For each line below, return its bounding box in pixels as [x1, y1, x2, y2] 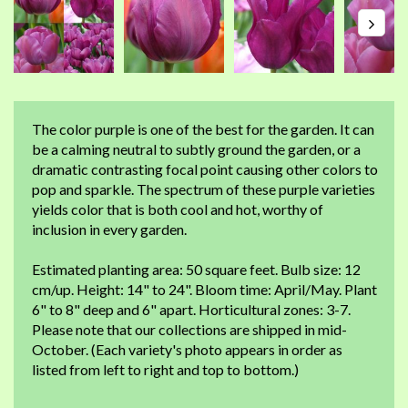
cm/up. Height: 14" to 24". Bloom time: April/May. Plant [32, 280, 377, 298]
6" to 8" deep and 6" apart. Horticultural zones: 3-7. [32, 301, 351, 318]
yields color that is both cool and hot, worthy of [32, 200, 323, 218]
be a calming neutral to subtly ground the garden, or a [32, 140, 361, 158]
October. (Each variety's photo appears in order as [32, 341, 342, 358]
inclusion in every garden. [32, 220, 187, 238]
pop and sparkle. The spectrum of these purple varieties [32, 180, 375, 198]
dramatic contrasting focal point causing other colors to [32, 160, 378, 178]
